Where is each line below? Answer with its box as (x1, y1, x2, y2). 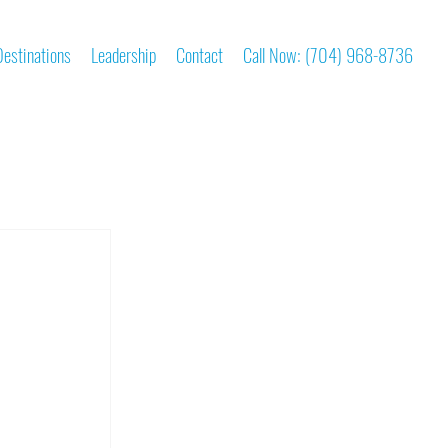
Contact (176, 40, 224, 68)
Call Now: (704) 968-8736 (243, 40, 414, 68)
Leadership (91, 40, 157, 68)
